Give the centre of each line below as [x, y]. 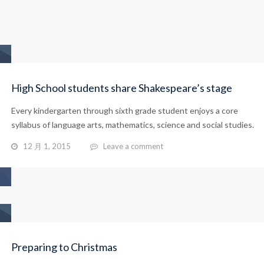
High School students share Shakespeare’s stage [122, 88]
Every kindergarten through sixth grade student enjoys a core [125, 110]
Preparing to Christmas [64, 247]
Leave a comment [133, 146]
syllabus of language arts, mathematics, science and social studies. [133, 125]
